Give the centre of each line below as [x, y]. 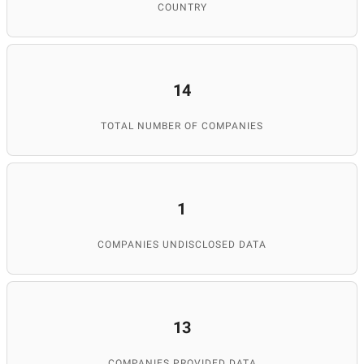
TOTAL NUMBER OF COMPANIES [182, 126]
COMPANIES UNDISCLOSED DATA [182, 245]
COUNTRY [182, 7]
